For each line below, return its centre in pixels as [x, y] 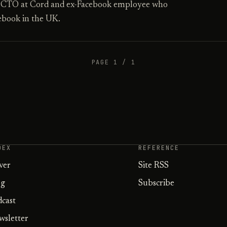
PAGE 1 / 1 [113, 62]
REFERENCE [159, 147]
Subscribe [156, 183]
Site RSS [153, 166]
